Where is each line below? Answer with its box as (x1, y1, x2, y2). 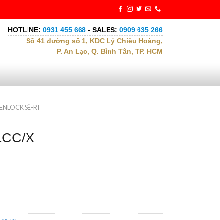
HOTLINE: (8, 27, 43, 34)
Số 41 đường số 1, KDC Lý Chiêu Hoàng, (26, 37, 163, 45)
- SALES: (88, 27, 119, 34)
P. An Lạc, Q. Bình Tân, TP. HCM (57, 48, 163, 55)
